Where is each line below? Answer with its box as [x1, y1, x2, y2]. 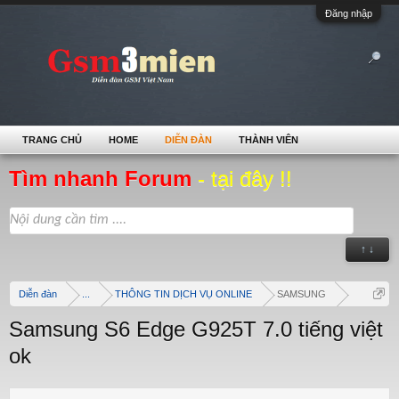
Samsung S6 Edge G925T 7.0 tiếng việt [9, 317, 383, 341]
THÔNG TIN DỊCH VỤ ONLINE [115, 289, 252, 299]
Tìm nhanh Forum [9, 167, 198, 191]
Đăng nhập [325, 8, 372, 19]
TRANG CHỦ [22, 134, 82, 145]
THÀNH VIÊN [239, 134, 298, 145]
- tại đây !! [198, 167, 292, 191]
